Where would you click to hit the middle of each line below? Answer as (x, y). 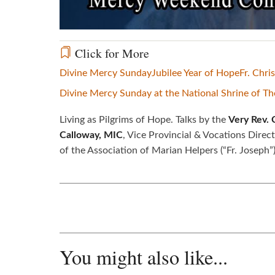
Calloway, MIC (91, 135)
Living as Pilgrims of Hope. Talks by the (144, 119)
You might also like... (144, 257)
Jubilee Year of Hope (196, 73)
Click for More (110, 53)
